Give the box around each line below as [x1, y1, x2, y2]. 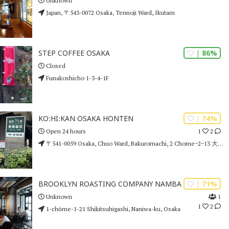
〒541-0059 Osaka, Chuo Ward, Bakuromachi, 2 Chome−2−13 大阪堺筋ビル [44, 139, 218, 147]
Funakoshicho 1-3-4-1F [44, 74, 109, 82]
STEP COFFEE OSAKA [38, 48, 110, 58]
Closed [44, 61, 65, 70]
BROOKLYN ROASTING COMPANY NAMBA [38, 179, 181, 189]
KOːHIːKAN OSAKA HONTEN [38, 113, 133, 124]
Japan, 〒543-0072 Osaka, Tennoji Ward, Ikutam [44, 8, 175, 16]
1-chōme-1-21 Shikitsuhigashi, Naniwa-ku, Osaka [44, 204, 180, 213]
